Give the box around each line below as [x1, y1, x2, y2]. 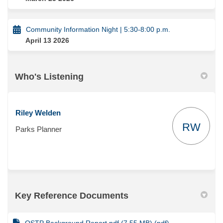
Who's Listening [15, 71, 84, 82]
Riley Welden [15, 108, 61, 117]
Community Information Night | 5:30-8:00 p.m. [26, 25, 170, 33]
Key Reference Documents [15, 190, 128, 201]
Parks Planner [15, 124, 62, 133]
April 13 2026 [25, 36, 69, 44]
